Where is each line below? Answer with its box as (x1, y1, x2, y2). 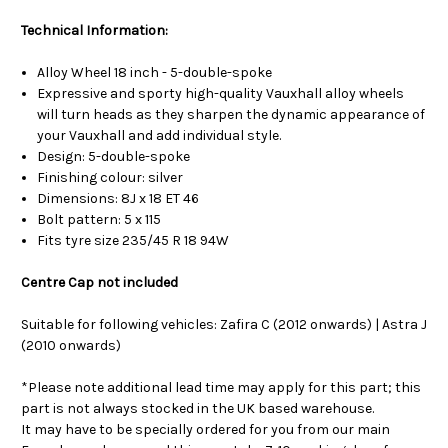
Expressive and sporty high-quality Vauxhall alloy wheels (37, 84, 405, 102)
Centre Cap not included (21, 273, 178, 291)
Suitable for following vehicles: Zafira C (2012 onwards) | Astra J (21, 315, 427, 333)
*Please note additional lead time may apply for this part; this (21, 378, 421, 396)
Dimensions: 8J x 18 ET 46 (37, 189, 200, 207)
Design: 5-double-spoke (37, 147, 191, 165)
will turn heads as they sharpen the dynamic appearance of (37, 105, 426, 123)
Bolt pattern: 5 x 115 (37, 210, 162, 228)
